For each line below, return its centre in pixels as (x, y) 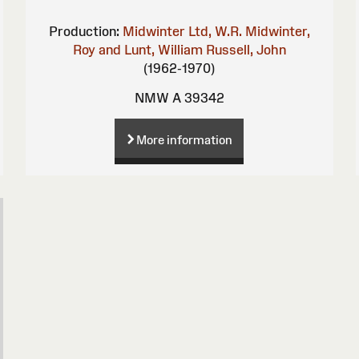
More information (185, 139)
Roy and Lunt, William (137, 49)
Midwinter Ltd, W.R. (182, 31)
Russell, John (246, 49)
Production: (84, 31)
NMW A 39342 (179, 97)
